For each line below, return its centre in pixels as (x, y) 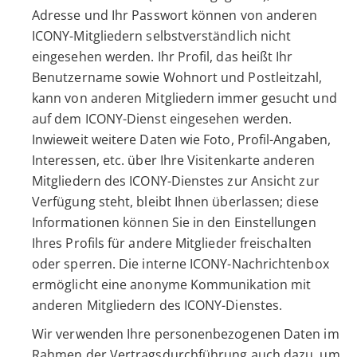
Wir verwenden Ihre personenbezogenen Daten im (186, 334)
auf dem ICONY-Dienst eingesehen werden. (162, 119)
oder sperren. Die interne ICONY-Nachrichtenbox (180, 264)
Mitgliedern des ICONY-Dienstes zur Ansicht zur (176, 181)
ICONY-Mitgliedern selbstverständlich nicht (162, 36)
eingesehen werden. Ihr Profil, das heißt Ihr (163, 57)
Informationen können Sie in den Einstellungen (174, 223)
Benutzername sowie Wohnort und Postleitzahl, (177, 78)
